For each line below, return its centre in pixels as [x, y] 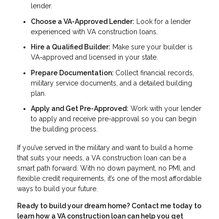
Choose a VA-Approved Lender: [83, 21]
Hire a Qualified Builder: [71, 47]
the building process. [64, 129]
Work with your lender [165, 109]
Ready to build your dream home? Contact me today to [109, 206]
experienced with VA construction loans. [94, 32]
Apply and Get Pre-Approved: [80, 109]
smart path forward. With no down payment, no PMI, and [106, 168]
